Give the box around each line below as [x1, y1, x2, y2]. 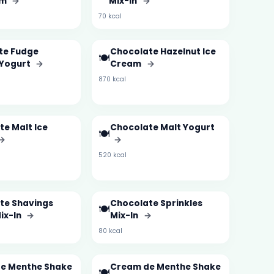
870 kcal [98, 75, 126, 84]
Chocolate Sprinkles [109, 197, 202, 209]
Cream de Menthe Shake [109, 261, 221, 273]
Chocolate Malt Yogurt [109, 122, 215, 134]
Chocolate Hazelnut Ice [109, 46, 216, 58]
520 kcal [98, 150, 127, 160]
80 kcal [98, 226, 122, 235]
